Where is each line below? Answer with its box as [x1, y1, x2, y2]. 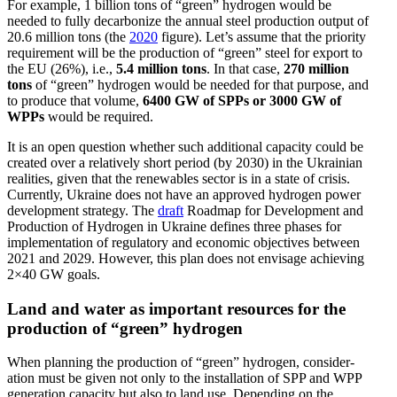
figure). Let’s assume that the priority [158, 29, 366, 45]
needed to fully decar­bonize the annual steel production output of [7, 13, 369, 29]
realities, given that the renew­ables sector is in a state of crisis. [7, 171, 350, 187]
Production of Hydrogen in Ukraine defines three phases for [7, 219, 341, 235]
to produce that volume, [7, 93, 143, 109]
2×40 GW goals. [7, 267, 100, 283]
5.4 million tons [116, 61, 206, 77]
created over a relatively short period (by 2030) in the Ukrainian [7, 155, 362, 171]
